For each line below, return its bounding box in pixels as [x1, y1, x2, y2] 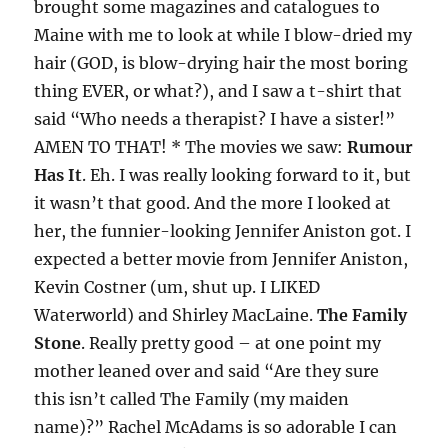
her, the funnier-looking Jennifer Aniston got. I [34, 221, 412, 241]
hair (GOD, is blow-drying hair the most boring [34, 53, 409, 73]
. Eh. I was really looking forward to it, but [82, 165, 412, 185]
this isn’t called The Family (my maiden [34, 389, 350, 409]
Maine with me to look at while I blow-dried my [34, 25, 413, 45]
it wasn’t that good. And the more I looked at [34, 193, 392, 213]
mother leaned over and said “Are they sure [34, 361, 380, 381]
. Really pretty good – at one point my [81, 333, 382, 353]
